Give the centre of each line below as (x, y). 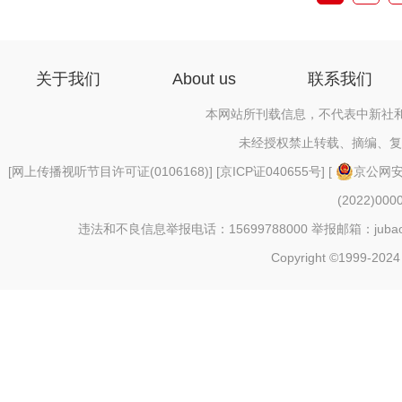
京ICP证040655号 (270, 171)
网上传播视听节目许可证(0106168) (110, 171)
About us (204, 79)
